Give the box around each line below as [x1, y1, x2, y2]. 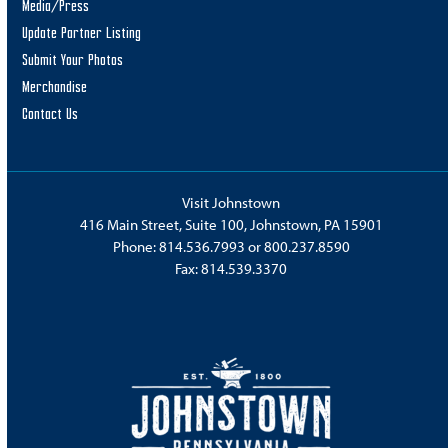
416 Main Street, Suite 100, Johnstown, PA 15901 [79, 215, 383, 235]
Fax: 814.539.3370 [175, 259, 288, 279]
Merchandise [22, 80, 88, 96]
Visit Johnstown [182, 193, 281, 213]
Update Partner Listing [22, 26, 142, 42]
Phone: [112, 237, 159, 257]
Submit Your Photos [22, 53, 124, 69]
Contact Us [22, 107, 79, 123]
